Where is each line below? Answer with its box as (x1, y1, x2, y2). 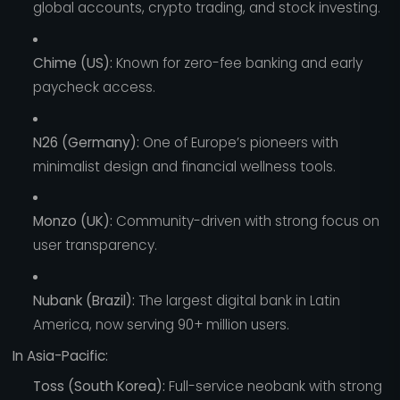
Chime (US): (32, 54, 112, 72)
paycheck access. (32, 78, 155, 96)
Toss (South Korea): (32, 377, 165, 396)
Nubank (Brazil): (32, 290, 135, 310)
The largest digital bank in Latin (134, 290, 340, 310)
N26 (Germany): (32, 132, 139, 152)
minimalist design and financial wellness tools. (32, 156, 336, 176)
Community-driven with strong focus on (112, 212, 379, 231)
